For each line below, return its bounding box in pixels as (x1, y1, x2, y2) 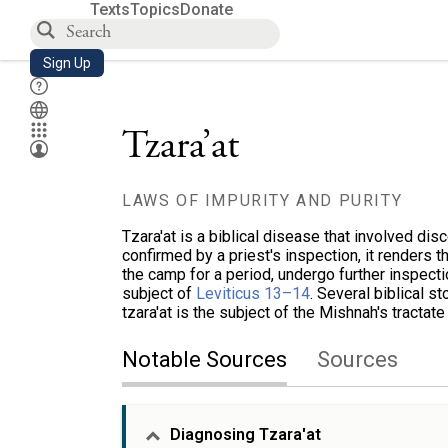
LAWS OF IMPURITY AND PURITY (122, 191, 403, 210)
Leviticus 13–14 (196, 284, 310, 303)
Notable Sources (122, 347, 287, 372)
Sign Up (43, 55, 91, 71)
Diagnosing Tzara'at (170, 425, 321, 444)
